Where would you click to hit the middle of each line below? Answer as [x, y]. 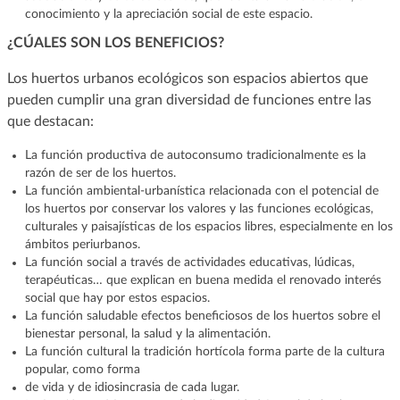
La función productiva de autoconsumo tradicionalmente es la [195, 155]
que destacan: [50, 121]
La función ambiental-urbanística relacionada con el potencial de [201, 191]
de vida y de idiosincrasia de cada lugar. [132, 387]
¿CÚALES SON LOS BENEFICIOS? [115, 42]
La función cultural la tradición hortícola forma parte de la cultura [204, 351]
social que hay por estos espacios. [117, 298]
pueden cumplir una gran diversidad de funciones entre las [189, 100]
